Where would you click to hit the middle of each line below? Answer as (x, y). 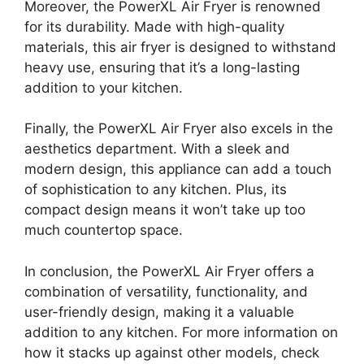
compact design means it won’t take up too (165, 210)
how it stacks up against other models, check (172, 352)
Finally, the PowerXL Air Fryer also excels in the (179, 128)
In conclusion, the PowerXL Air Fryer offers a (169, 271)
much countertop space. (104, 230)
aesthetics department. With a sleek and (157, 149)
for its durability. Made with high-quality (154, 26)
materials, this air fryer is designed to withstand (180, 47)
